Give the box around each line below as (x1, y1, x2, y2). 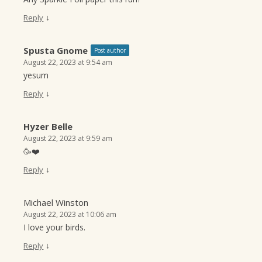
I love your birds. (23, 222, 86, 233)
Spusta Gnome (23, 44, 88, 57)
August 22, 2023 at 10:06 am (23, 209, 117, 220)
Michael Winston (23, 196, 89, 209)
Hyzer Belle (23, 120, 73, 133)
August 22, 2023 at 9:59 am (23, 133, 113, 144)
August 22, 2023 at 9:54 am (23, 57, 113, 68)
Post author (94, 46, 126, 55)
